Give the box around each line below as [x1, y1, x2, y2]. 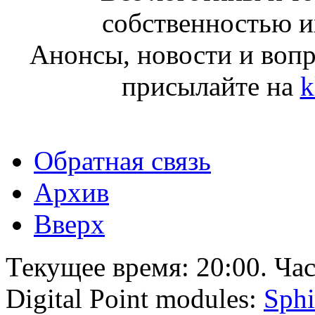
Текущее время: [6, 251, 196, 282]
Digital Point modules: [6, 283, 264, 314]
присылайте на [121, 70, 300, 101]
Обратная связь [34, 145, 211, 176]
